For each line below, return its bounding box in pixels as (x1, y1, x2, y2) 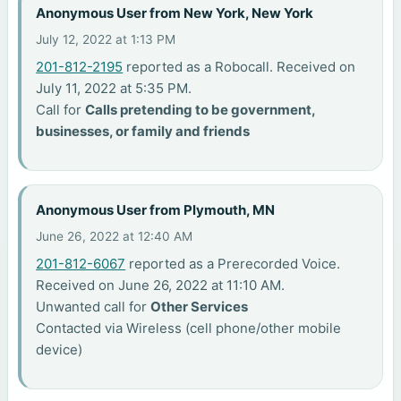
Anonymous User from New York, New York (36, 4, 314, 21)
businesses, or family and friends (36, 122, 251, 140)
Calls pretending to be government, (85, 100, 316, 118)
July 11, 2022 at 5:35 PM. (36, 79, 192, 97)
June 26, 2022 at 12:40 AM (36, 228, 193, 243)
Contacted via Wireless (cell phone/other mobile (36, 319, 342, 337)
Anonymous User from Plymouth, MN (36, 200, 276, 218)
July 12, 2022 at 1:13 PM (36, 31, 176, 47)
